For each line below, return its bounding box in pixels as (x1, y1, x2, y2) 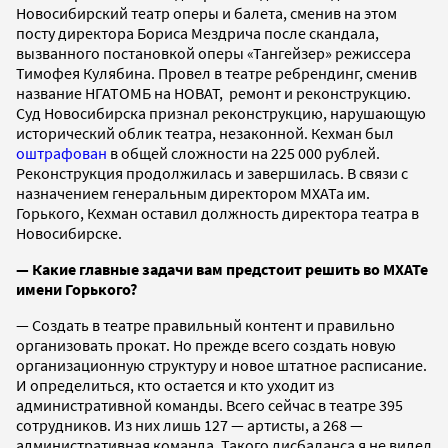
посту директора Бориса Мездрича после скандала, (16, 22, 379, 43)
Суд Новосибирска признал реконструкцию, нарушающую (16, 102, 426, 123)
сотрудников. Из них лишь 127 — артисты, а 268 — (16, 414, 363, 435)
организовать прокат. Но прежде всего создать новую (16, 334, 396, 355)
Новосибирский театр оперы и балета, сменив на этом (16, 2, 397, 23)
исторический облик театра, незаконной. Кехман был (16, 122, 394, 143)
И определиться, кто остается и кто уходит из (16, 374, 334, 395)
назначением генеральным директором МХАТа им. (16, 182, 370, 203)
